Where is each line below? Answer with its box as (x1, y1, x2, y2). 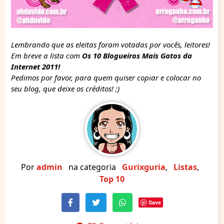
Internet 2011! (11, 61, 60, 71)
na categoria (68, 161, 116, 172)
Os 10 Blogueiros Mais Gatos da (82, 50, 192, 60)
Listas (173, 161, 197, 172)
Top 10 (99, 173, 124, 184)
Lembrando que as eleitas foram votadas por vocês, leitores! (11, 39, 210, 49)
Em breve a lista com (11, 50, 82, 60)
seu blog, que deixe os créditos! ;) (11, 83, 119, 93)
